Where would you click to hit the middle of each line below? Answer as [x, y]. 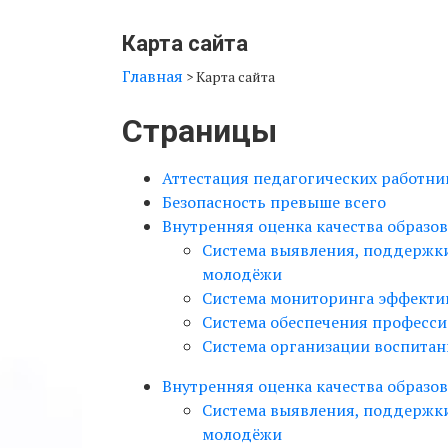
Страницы [199, 131]
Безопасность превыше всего [274, 202]
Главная [152, 76]
